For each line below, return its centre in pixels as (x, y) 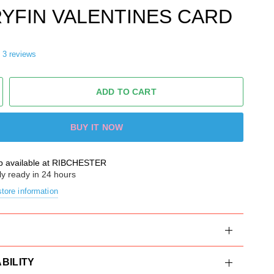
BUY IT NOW (97, 127)
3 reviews (19, 54)
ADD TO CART (126, 92)
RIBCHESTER (80, 163)
